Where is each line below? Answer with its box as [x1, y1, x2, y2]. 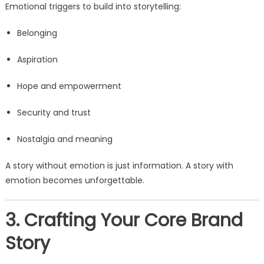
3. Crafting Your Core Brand [5, 208, 243, 233]
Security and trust [16, 107, 91, 119]
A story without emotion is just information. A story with [5, 160, 233, 172]
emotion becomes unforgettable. [5, 174, 144, 187]
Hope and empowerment [16, 80, 121, 93]
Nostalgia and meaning [16, 133, 113, 146]
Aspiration [16, 54, 58, 66]
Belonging [16, 27, 57, 39]
